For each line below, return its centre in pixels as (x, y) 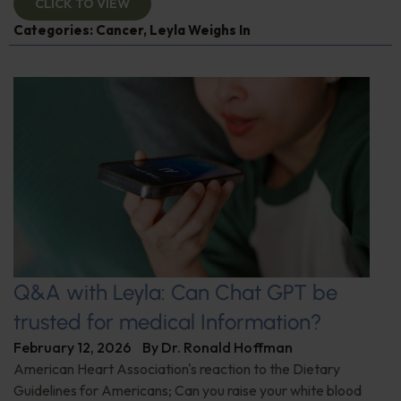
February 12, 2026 (73, 348)
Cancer (119, 30)
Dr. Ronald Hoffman (227, 348)
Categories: (55, 30)
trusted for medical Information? (167, 322)
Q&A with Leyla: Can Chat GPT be (175, 293)
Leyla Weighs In (200, 30)
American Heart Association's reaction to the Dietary (177, 369)
